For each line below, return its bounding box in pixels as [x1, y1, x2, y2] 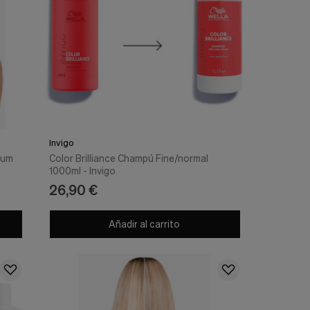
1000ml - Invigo [48, 165, 116, 177]
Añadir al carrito [106, 217, 180, 230]
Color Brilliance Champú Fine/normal [48, 152, 208, 165]
